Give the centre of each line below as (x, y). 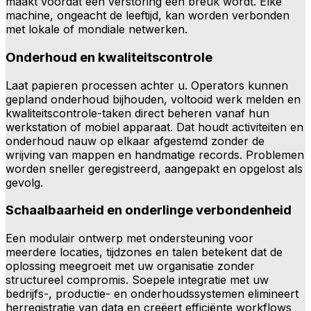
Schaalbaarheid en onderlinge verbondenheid (149, 210)
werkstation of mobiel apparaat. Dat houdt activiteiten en (154, 127)
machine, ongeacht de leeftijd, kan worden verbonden (148, 16)
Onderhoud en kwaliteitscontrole (109, 57)
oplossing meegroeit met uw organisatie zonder (130, 266)
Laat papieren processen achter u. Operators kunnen (147, 85)
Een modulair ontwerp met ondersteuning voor (129, 238)
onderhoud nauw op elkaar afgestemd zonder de (135, 141)
